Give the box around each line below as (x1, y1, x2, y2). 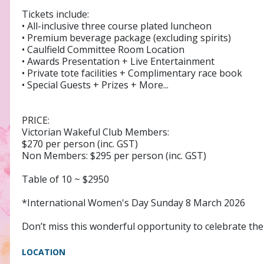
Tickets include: (22, 8, 89, 21)
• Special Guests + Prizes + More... (22, 78, 169, 92)
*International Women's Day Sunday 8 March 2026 (22, 196, 245, 210)
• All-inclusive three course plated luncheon (22, 19, 212, 33)
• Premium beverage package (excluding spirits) (22, 31, 231, 45)
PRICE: (22, 114, 49, 127)
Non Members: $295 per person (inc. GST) (22, 149, 206, 163)
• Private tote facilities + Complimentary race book (22, 67, 242, 80)
